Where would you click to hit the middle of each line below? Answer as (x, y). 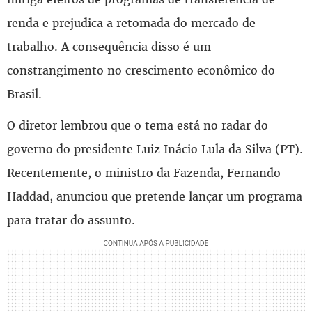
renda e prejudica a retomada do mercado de (131, 23)
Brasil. (24, 94)
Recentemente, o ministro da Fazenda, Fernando (144, 172)
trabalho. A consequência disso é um (109, 46)
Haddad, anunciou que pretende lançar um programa (155, 196)
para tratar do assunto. (71, 220)
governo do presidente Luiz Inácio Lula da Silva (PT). (155, 149)
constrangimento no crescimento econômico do (141, 70)
